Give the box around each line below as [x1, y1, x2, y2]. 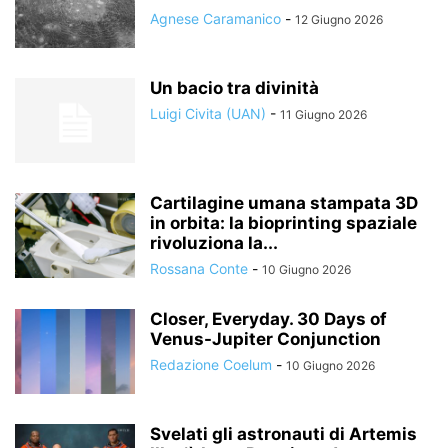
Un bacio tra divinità [150, 78, 319, 98]
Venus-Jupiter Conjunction [150, 329, 381, 349]
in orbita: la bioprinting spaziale [150, 213, 417, 233]
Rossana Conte [150, 260, 248, 277]
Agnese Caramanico [150, 10, 281, 27]
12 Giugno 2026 [295, 12, 383, 27]
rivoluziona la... [150, 233, 278, 253]
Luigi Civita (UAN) [150, 105, 266, 122]
